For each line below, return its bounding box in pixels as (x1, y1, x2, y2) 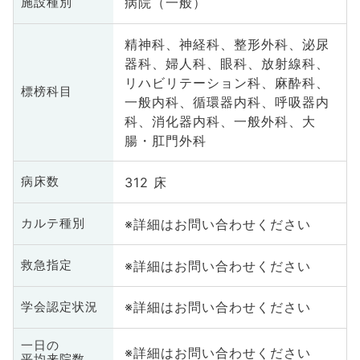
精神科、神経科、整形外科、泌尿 (124, 35, 329, 52)
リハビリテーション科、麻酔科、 (124, 74, 329, 91)
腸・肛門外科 (124, 132, 207, 149)
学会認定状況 (20, 299, 98, 314)
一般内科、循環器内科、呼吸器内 (124, 93, 329, 110)
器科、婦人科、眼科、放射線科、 (124, 55, 329, 72)
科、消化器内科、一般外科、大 (124, 112, 316, 129)
